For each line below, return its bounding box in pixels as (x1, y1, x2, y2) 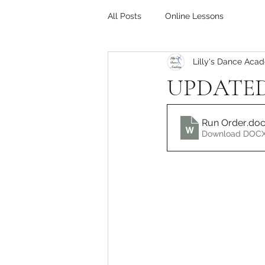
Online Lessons (165, 11, 224, 21)
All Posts (108, 11, 141, 21)
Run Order (202, 117, 247, 128)
